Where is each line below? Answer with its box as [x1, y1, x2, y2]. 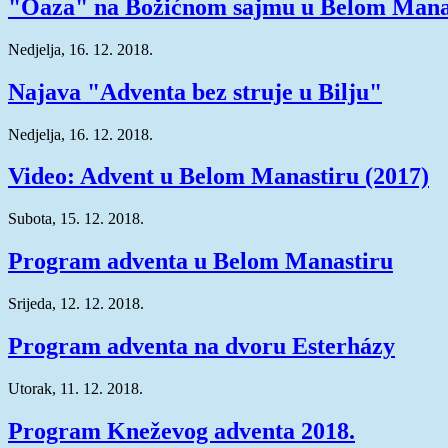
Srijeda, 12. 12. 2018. [8, 295, 144, 313]
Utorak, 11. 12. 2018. [8, 379, 143, 397]
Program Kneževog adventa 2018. [8, 417, 355, 444]
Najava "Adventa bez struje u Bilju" [8, 78, 382, 105]
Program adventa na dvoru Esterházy [8, 333, 395, 360]
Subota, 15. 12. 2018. [8, 210, 144, 228]
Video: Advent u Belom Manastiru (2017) [8, 163, 429, 190]
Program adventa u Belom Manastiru [8, 248, 393, 275]
